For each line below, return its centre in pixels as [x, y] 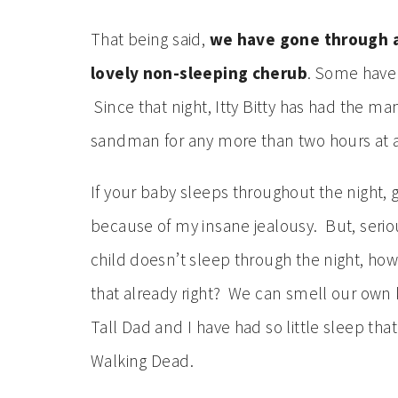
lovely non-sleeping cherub [199, 73]
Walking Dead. [142, 361]
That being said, [150, 39]
